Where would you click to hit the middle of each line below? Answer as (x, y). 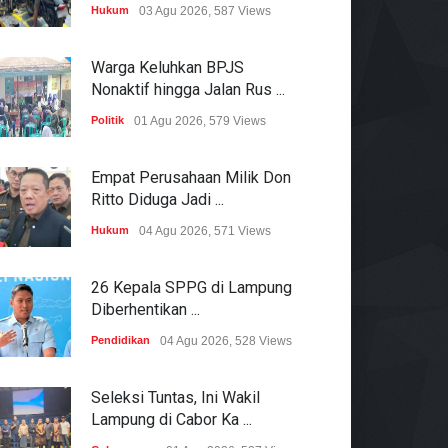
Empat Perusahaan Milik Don (191, 177)
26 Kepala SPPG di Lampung (191, 287)
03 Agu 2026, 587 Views (205, 10)
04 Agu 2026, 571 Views (205, 230)
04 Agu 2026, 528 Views (226, 340)
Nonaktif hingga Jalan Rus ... (188, 89)
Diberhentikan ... (145, 309)
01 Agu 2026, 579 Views (200, 120)
